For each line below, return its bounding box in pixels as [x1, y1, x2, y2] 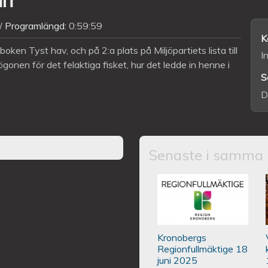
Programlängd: [5, 20, 69, 32]
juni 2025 [157, 254, 198, 267]
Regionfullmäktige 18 [157, 243, 248, 255]
